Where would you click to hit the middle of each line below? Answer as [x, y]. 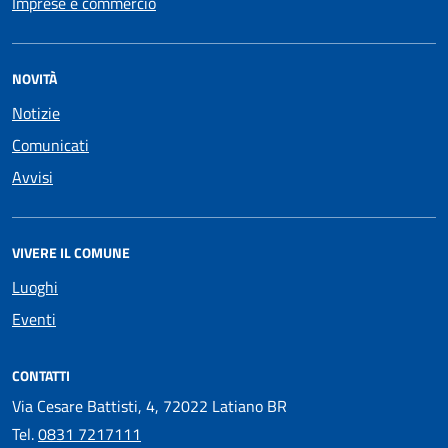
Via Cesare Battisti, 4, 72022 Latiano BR [149, 406]
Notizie [36, 113]
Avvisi [32, 177]
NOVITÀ [34, 78]
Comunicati [50, 145]
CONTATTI [41, 375]
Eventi [34, 319]
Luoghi [35, 287]
